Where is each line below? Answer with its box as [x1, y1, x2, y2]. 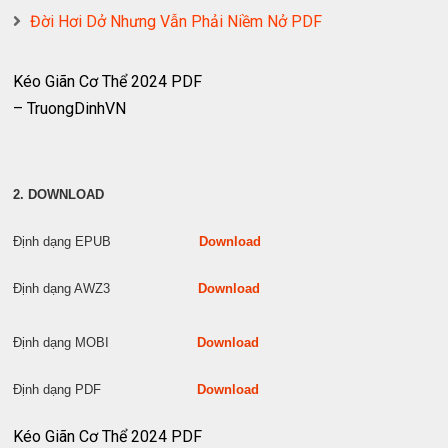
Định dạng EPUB [13, 234, 200, 249]
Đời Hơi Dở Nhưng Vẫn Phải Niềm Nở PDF [30, 12, 323, 31]
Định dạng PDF [13, 382, 198, 397]
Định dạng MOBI [13, 335, 198, 350]
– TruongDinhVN [13, 99, 127, 118]
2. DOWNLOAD [13, 187, 105, 202]
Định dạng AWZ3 [13, 281, 199, 296]
